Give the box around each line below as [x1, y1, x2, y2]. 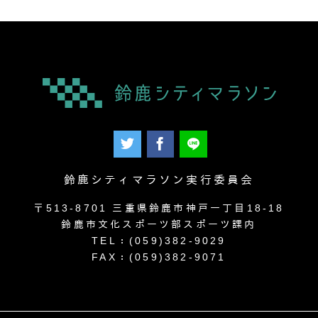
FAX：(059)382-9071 [92, 251, 226, 263]
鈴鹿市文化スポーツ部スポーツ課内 [61, 218, 257, 230]
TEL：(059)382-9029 [92, 234, 226, 246]
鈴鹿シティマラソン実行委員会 [63, 173, 255, 186]
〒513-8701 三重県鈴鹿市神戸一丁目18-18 [33, 202, 285, 214]
